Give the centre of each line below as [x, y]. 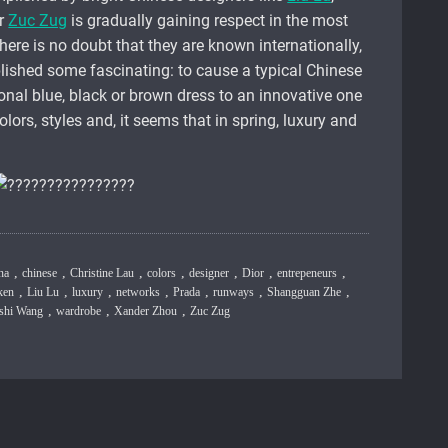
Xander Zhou [146, 311]
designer [209, 273]
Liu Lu [43, 292]
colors [162, 273]
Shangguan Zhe [304, 292]
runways [234, 292]
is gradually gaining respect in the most [208, 21]
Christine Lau [102, 273]
